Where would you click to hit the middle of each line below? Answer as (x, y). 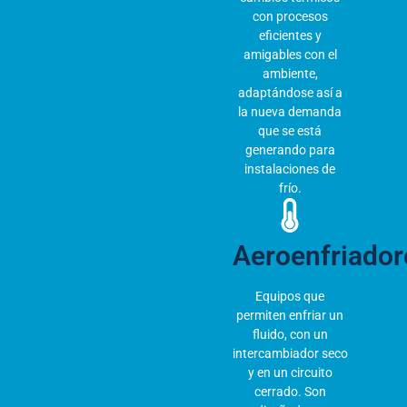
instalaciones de (290, 169)
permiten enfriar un (290, 315)
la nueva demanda (290, 111)
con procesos (290, 16)
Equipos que (290, 296)
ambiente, (290, 73)
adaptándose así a (290, 92)
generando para (290, 149)
